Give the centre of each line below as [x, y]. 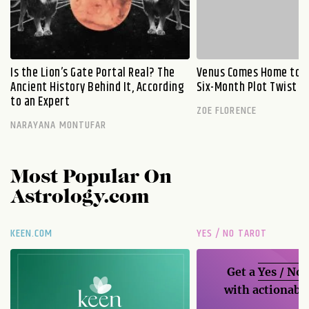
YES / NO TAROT [231, 233]
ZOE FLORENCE [226, 110]
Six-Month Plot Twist [247, 87]
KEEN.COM [31, 233]
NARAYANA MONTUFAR [59, 125]
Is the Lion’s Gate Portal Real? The [93, 73]
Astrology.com [80, 198]
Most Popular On [91, 178]
